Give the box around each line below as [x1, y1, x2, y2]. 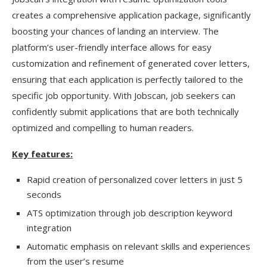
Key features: [12, 148, 73, 160]
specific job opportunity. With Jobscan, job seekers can [12, 89, 235, 101]
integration [27, 222, 72, 234]
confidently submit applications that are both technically [12, 105, 239, 117]
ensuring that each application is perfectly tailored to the [12, 73, 243, 85]
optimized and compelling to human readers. [12, 122, 194, 133]
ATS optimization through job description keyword [27, 207, 232, 219]
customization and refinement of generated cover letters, [12, 57, 250, 69]
